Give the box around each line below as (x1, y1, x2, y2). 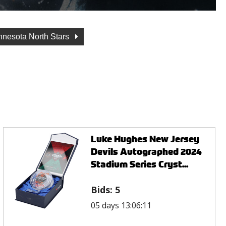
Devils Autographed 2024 (91, 145, 202, 158)
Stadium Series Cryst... (91, 157, 189, 171)
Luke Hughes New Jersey (91, 132, 200, 145)
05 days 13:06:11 (91, 199, 152, 211)
